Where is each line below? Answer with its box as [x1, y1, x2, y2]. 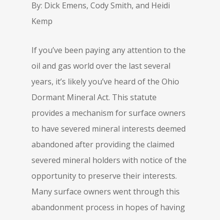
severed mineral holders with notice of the [31, 155, 187, 165]
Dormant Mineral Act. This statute [31, 92, 157, 103]
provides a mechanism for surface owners [31, 108, 186, 118]
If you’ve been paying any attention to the [31, 45, 186, 55]
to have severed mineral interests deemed [31, 123, 186, 134]
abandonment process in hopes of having [31, 202, 185, 213]
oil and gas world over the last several [31, 60, 170, 71]
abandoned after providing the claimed [31, 139, 174, 150]
